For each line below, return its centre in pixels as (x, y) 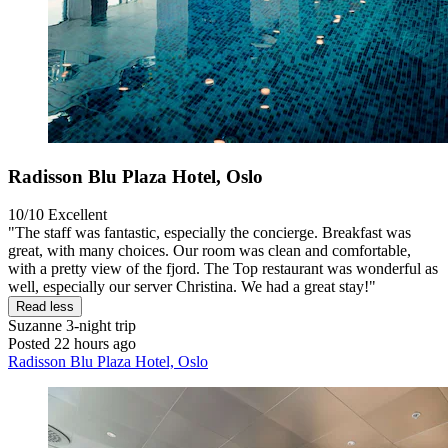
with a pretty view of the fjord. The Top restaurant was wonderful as (223, 269)
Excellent (77, 215)
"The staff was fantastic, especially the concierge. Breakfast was (209, 233)
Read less (45, 307)
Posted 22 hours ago (72, 344)
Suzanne (35, 326)
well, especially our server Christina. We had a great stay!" (192, 287)
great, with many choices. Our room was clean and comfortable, (209, 251)
